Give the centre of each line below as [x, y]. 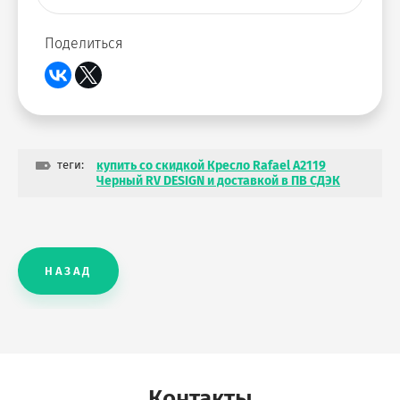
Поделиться [84, 43]
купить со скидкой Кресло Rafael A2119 [211, 166]
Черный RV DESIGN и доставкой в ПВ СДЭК [218, 181]
